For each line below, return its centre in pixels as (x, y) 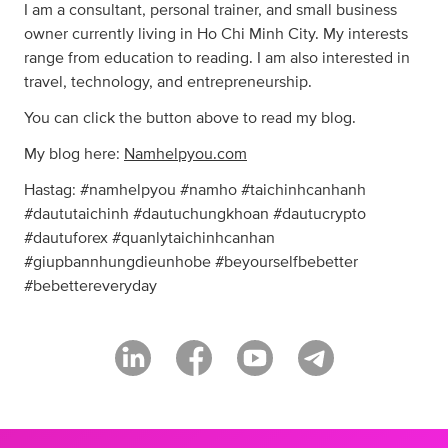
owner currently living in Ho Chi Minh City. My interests (216, 33)
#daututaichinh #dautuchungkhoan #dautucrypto (195, 213)
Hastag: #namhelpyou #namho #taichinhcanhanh (195, 189)
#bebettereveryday (90, 285)
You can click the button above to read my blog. (190, 117)
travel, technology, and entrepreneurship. (168, 81)
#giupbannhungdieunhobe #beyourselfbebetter (191, 261)
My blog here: (74, 153)
